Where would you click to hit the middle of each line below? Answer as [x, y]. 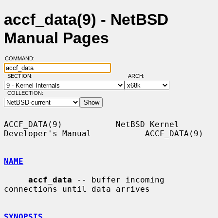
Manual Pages [56, 38]
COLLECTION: [25, 93]
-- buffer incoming [118, 180]
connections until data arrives [77, 189]
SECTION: [22, 76]
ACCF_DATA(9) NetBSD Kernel [91, 124]
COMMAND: [22, 59]
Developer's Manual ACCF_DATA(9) [104, 133]
